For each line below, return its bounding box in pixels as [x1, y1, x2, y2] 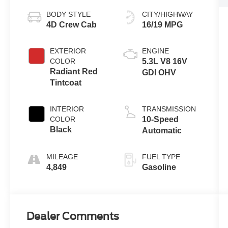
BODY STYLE [46, 10, 91, 18]
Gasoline [141, 162, 176, 172]
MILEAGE [46, 152, 78, 161]
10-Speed [141, 115, 179, 124]
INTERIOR [50, 104, 84, 113]
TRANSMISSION [141, 104, 196, 113]
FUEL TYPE [141, 152, 180, 161]
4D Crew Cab [46, 20, 97, 29]
